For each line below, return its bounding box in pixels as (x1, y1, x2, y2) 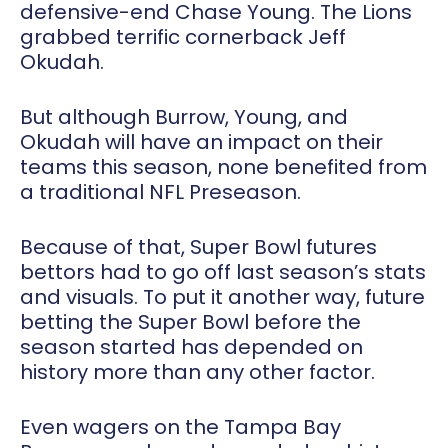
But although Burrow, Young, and (20, 103, 348, 132)
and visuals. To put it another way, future (20, 283, 425, 312)
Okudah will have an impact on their (20, 128, 383, 157)
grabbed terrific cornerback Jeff (20, 23, 346, 52)
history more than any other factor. (20, 358, 375, 387)
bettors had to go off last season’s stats (20, 258, 426, 287)
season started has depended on (20, 333, 363, 362)
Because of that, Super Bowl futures (20, 233, 377, 262)
